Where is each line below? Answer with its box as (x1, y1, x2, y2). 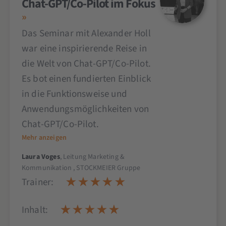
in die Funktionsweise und (21, 87, 127, 101)
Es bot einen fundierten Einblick (21, 72, 151, 86)
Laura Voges (21, 152, 60, 162)
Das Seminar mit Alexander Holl (21, 27, 151, 41)
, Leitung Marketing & (60, 152, 125, 162)
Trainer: (21, 176, 54, 190)
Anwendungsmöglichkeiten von (21, 102, 149, 117)
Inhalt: (21, 203, 48, 217)
